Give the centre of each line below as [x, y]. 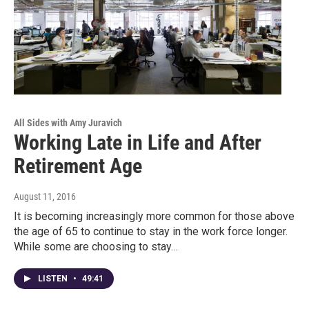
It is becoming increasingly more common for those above [154, 216]
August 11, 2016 [45, 196]
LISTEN [54, 278]
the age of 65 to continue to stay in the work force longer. [151, 231]
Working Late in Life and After [138, 142]
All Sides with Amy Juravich [68, 122]
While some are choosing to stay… [96, 246]
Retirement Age [78, 166]
